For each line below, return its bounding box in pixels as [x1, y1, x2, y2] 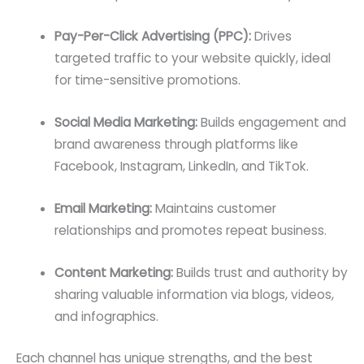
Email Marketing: [54, 199, 152, 217]
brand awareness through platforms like [54, 136, 298, 154]
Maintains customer [151, 199, 276, 217]
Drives [250, 28, 292, 45]
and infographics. [54, 307, 158, 325]
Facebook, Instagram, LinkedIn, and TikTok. [54, 158, 309, 175]
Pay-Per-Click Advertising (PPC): [54, 28, 251, 45]
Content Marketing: [54, 263, 173, 281]
